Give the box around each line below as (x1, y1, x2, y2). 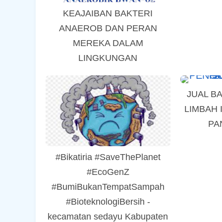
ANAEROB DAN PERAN (58, 23, 157, 33)
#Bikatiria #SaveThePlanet (55, 152, 161, 162)
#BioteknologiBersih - (65, 197, 150, 207)
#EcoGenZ (86, 167, 129, 177)
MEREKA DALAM (72, 38, 143, 48)
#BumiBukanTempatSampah (51, 182, 165, 192)
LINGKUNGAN (78, 53, 138, 63)
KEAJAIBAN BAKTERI (63, 8, 153, 18)
